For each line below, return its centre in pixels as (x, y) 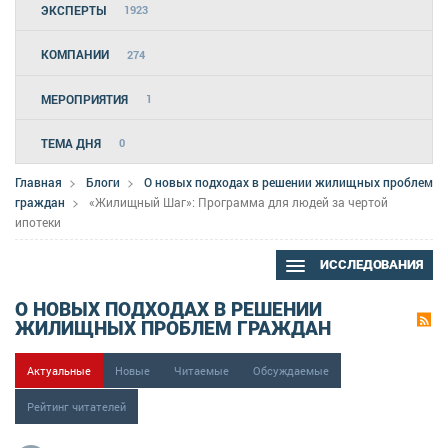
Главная (38, 181)
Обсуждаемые (291, 371)
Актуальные (59, 371)
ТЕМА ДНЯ (71, 142)
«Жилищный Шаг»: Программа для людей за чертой (238, 202)
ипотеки (38, 222)
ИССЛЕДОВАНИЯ (370, 265)
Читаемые (201, 371)
